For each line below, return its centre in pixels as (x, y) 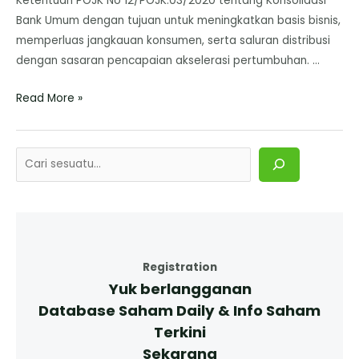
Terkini (179, 333)
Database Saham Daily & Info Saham (179, 311)
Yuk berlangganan (179, 289)
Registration (179, 268)
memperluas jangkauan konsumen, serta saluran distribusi (173, 40)
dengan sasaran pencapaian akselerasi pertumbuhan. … (168, 60)
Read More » (49, 98)
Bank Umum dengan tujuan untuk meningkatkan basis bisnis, (178, 20)
